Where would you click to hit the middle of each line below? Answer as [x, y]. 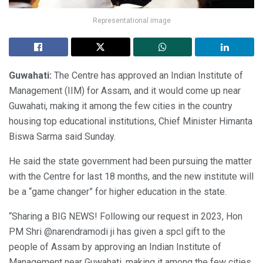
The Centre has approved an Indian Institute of [149, 76]
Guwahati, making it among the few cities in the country [121, 106]
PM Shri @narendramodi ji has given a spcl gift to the [117, 232]
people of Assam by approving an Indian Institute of [115, 247]
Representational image [131, 21]
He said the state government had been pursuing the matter [130, 161]
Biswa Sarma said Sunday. [62, 137]
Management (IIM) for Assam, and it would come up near [125, 91]
